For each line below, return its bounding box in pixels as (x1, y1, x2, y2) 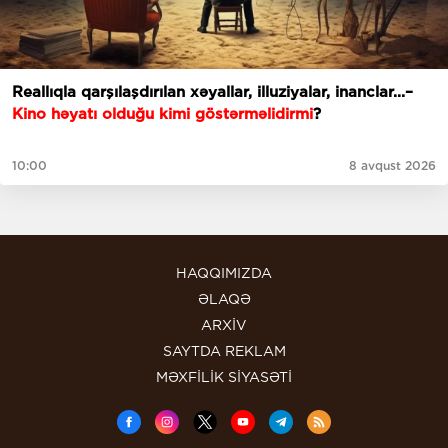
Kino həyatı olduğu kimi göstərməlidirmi (12, 105, 313, 124)
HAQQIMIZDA (176, 265, 272, 282)
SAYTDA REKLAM (162, 343, 286, 360)
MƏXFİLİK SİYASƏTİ (156, 369, 292, 386)
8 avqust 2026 (349, 158, 436, 174)
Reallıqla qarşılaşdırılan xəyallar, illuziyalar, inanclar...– (12, 83, 413, 102)
